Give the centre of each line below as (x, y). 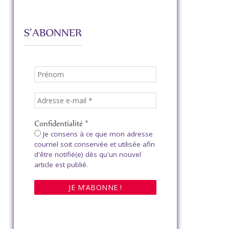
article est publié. (61, 165)
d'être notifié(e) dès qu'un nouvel (87, 154)
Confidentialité (59, 123)
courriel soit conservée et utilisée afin (94, 144)
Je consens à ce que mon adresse (97, 134)
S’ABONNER (53, 32)
